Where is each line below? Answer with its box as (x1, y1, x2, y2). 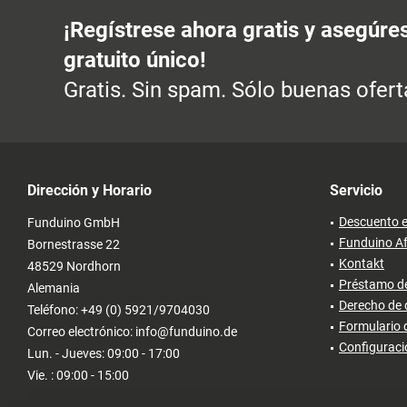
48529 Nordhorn (27, 258, 121, 273)
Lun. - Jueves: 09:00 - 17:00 (27, 345, 180, 361)
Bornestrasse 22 (27, 236, 120, 252)
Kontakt (339, 255, 384, 271)
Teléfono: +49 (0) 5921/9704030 (27, 302, 210, 317)
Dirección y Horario (27, 181, 152, 199)
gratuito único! (64, 46, 206, 73)
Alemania (27, 280, 80, 295)
